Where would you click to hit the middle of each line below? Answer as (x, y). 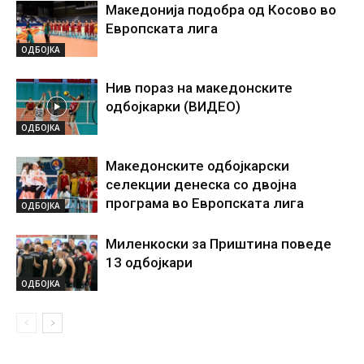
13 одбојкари (149, 263)
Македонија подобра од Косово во (221, 10)
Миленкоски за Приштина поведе (219, 244)
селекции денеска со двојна (201, 185)
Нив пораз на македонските (199, 88)
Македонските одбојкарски (197, 166)
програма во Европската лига (205, 204)
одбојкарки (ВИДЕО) (173, 107)
